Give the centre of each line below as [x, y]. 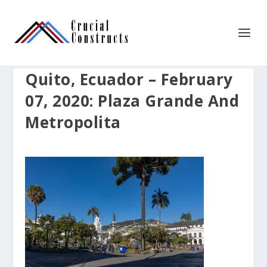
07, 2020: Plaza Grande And [132, 101]
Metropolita [73, 122]
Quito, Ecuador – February [129, 79]
